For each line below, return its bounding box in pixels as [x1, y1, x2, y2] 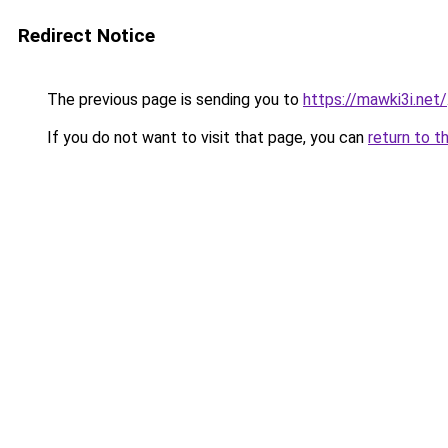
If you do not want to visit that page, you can [43, 128, 368, 147]
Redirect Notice [18, 24, 155, 47]
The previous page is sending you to [43, 90, 303, 109]
